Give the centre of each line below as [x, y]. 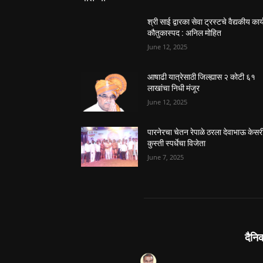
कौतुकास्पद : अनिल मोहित [185, 33]
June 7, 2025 [166, 157]
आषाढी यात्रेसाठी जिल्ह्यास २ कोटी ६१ [202, 77]
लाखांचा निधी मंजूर [174, 88]
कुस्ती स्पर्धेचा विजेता [177, 144]
